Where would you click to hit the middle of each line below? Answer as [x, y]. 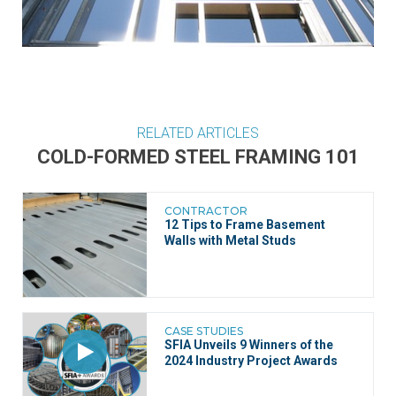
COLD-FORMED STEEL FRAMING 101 [198, 157]
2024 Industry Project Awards [251, 361]
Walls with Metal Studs [230, 241]
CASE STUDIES [204, 331]
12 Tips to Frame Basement [245, 225]
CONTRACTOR [206, 211]
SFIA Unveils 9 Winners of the [249, 345]
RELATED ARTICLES [198, 133]
